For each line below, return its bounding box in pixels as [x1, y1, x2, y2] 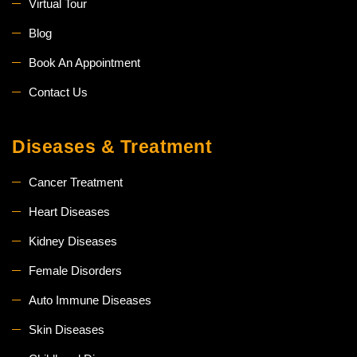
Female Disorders [29, 263, 122, 277]
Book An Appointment [29, 55, 140, 69]
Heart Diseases [29, 204, 110, 218]
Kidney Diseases [29, 233, 117, 248]
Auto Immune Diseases [29, 292, 151, 307]
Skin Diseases [29, 322, 104, 336]
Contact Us [29, 84, 88, 99]
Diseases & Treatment [12, 135, 212, 157]
